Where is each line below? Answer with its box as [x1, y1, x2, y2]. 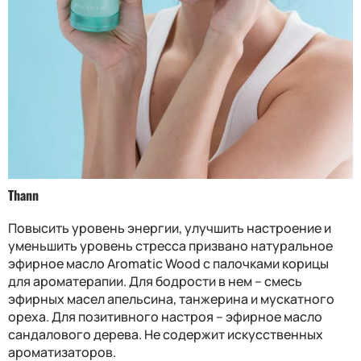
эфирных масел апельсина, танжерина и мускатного [8, 289, 334, 308]
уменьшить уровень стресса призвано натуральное [8, 236, 333, 255]
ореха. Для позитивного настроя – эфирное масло [8, 307, 322, 326]
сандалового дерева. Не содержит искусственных [8, 325, 323, 343]
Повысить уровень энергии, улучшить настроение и [8, 218, 331, 237]
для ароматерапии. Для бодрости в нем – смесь [8, 272, 302, 290]
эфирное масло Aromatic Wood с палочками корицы [8, 254, 329, 272]
